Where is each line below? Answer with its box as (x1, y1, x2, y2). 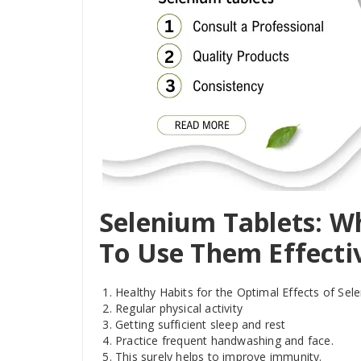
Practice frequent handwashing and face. (115, 333, 334, 348)
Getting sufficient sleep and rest (115, 317, 286, 332)
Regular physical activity (115, 301, 243, 316)
